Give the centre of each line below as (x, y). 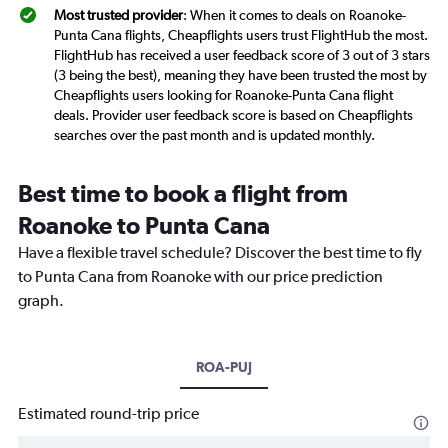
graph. (41, 301)
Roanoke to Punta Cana (144, 225)
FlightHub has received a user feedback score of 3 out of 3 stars (242, 55)
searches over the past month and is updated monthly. (214, 135)
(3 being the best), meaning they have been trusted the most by (240, 75)
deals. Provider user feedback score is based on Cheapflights (233, 115)
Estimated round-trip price (108, 414)
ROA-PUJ (224, 367)
